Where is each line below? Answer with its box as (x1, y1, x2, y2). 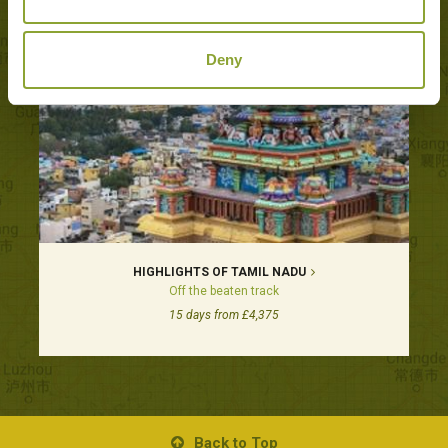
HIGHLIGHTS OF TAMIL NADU (133, 265, 306, 280)
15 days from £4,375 (169, 308, 279, 323)
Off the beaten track (169, 284, 279, 299)
